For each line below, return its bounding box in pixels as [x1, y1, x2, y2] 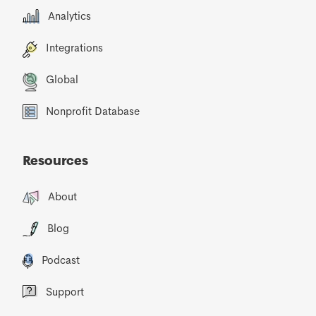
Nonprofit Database [46, 104, 140, 118]
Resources [23, 152, 89, 169]
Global [46, 72, 79, 86]
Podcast [42, 253, 80, 267]
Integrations [46, 40, 104, 54]
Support [46, 284, 85, 298]
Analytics [48, 8, 92, 23]
